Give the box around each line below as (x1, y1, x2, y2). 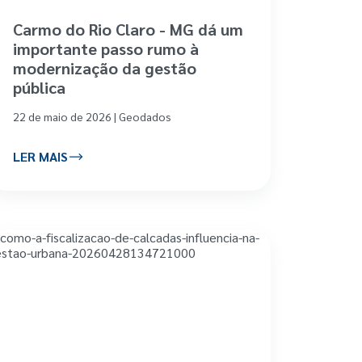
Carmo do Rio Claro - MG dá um (12, 18, 243, 40)
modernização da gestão (12, 57, 196, 78)
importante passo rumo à (12, 37, 199, 59)
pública (12, 76, 65, 98)
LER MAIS (12, 148, 68, 166)
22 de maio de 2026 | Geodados (12, 108, 171, 124)
